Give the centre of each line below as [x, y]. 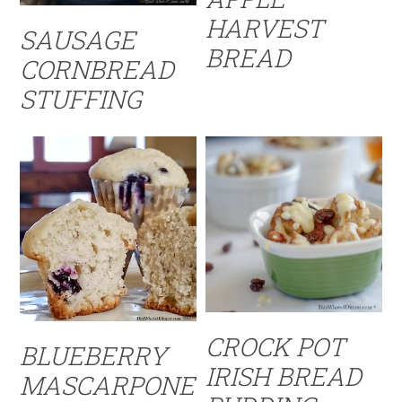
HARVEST [265, 29]
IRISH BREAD [284, 377]
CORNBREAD [97, 69]
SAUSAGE [78, 39]
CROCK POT [275, 347]
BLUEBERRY [94, 355]
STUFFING [81, 99]
